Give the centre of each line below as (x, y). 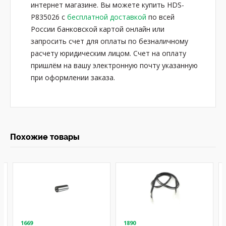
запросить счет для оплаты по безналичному (109, 41)
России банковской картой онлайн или (98, 29)
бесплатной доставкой (107, 17)
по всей (160, 17)
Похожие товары (45, 137)
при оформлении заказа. (73, 77)
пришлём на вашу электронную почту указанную (114, 65)
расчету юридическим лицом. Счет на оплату (108, 53)
